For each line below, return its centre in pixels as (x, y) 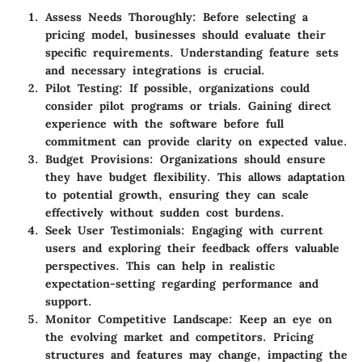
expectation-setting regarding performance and (182, 283)
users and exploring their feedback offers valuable (192, 248)
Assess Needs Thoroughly (119, 17)
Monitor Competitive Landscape (137, 319)
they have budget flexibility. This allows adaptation (195, 177)
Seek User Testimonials (113, 230)
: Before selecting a (250, 17)
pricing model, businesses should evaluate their (185, 34)
